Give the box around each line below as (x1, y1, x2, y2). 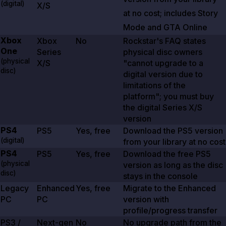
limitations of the (123, 80, 186, 91)
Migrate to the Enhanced (123, 183, 216, 194)
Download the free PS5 (123, 149, 211, 159)
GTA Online (163, 22, 207, 33)
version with (123, 194, 169, 205)
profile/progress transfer (123, 205, 217, 216)
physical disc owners (123, 47, 202, 58)
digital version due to (123, 69, 203, 80)
